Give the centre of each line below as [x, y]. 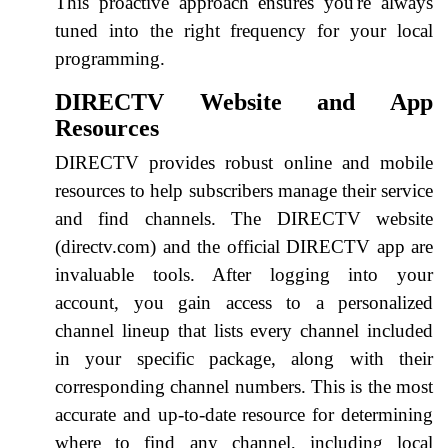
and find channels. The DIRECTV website [244, 218]
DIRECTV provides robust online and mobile [244, 162]
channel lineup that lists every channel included [244, 330]
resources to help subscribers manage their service [244, 190]
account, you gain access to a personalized [244, 302]
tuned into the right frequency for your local [244, 30]
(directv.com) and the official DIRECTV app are [244, 246]
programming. [110, 58]
